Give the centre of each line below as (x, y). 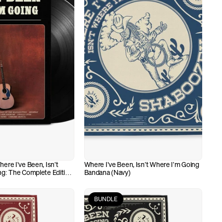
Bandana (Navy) (107, 172)
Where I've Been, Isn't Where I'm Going (141, 164)
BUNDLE (106, 199)
